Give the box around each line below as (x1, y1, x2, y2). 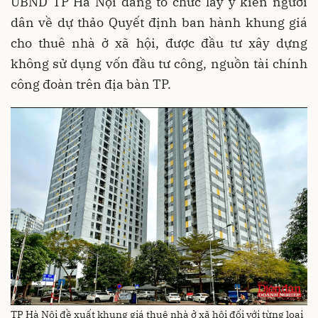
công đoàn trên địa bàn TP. (11, 76, 171, 92)
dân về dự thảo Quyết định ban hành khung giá (11, 14, 307, 31)
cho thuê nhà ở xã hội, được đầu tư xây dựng (11, 35, 307, 51)
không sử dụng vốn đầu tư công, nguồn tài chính (11, 55, 307, 72)
